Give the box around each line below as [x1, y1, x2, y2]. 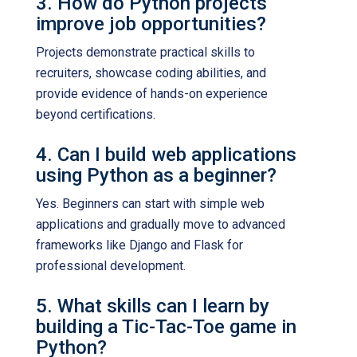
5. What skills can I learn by [36, 295, 269, 317]
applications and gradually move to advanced [36, 217, 285, 232]
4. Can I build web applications [36, 143, 296, 166]
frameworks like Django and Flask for [36, 237, 243, 253]
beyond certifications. [36, 107, 155, 122]
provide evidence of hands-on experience [36, 86, 268, 101]
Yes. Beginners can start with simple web [36, 196, 265, 211]
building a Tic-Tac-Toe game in [36, 316, 296, 338]
